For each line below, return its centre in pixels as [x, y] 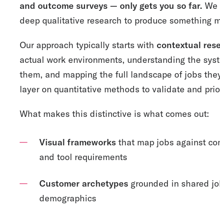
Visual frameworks [78, 142]
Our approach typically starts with [88, 45]
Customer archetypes [84, 183]
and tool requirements [83, 157]
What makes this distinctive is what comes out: [114, 114]
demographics [68, 198]
